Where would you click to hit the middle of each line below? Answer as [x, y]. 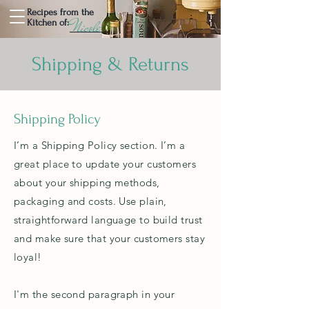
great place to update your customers [105, 164]
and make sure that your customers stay [110, 238]
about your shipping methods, [87, 182]
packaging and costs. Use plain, [90, 201]
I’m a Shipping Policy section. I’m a [100, 145]
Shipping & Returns [110, 64]
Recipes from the [60, 12]
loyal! [28, 257]
